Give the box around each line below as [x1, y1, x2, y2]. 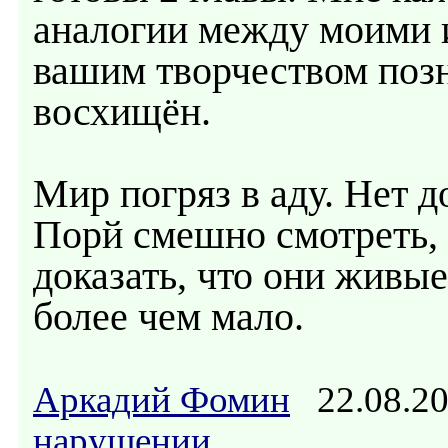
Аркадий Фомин [33, 379, 290, 420]
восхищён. [33, 89, 211, 134]
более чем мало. [33, 294, 304, 339]
